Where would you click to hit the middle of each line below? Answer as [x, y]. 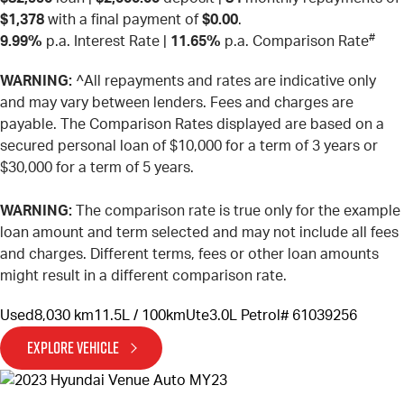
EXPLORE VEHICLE [73, 348]
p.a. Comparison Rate [295, 42]
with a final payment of [123, 20]
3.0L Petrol [245, 316]
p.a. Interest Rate [101, 42]
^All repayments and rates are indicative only [224, 82]
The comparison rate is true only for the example [236, 211]
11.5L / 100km [140, 316]
